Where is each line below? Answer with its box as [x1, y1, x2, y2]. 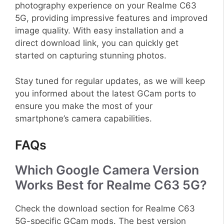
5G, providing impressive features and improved [15, 13, 208, 23]
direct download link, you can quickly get [15, 38, 178, 48]
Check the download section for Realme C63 [15, 203, 195, 214]
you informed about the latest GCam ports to [15, 88, 196, 98]
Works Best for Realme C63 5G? [15, 177, 207, 193]
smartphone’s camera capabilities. [15, 113, 152, 123]
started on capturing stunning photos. [15, 50, 166, 61]
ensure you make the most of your [15, 100, 152, 111]
